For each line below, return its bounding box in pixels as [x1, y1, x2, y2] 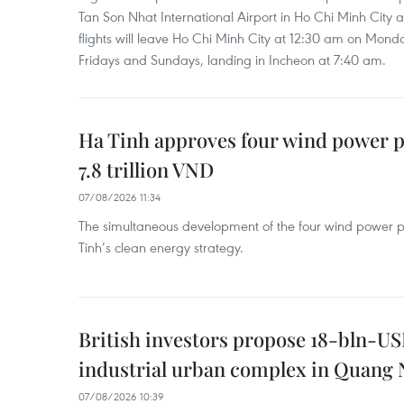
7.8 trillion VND [78, 156, 214, 183]
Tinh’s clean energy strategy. [78, 238, 243, 256]
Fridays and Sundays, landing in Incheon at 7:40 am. [78, 50, 386, 69]
